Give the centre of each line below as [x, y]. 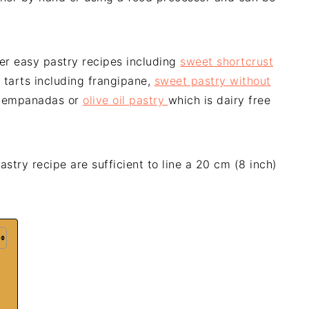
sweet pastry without [212, 81]
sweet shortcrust [227, 61]
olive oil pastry [126, 100]
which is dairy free [219, 100]
